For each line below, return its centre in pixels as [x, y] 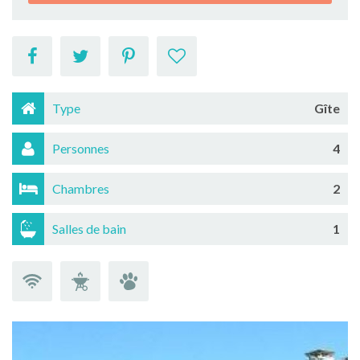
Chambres [81, 188]
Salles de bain [89, 229]
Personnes [81, 148]
